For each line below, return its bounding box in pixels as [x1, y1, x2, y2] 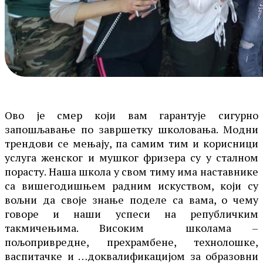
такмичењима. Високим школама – [5, 220, 258, 235]
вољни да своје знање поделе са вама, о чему [5, 192, 258, 207]
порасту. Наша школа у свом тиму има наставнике [5, 164, 258, 178]
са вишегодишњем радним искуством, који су [5, 178, 258, 193]
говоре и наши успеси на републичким [5, 206, 258, 221]
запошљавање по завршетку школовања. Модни [5, 122, 258, 136]
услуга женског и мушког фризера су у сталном [5, 150, 258, 164]
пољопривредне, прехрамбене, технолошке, [5, 234, 258, 249]
